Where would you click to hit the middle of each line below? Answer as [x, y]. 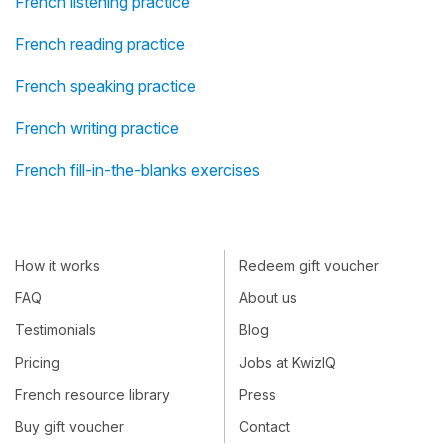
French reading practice [100, 44]
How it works [57, 266]
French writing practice [97, 128]
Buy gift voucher [69, 427]
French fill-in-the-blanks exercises [137, 170]
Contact [264, 427]
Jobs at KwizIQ [287, 363]
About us [268, 298]
